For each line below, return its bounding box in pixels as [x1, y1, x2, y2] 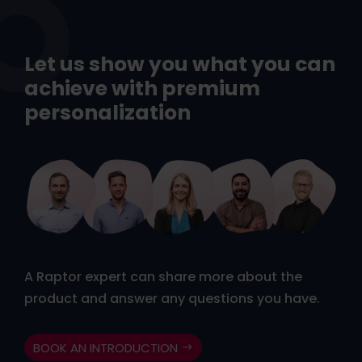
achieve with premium [24, 74, 260, 103]
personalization [24, 98, 191, 127]
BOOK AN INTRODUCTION [32, 339, 178, 356]
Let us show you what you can [24, 49, 335, 78]
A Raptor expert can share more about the [24, 267, 302, 287]
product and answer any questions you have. [24, 289, 320, 309]
